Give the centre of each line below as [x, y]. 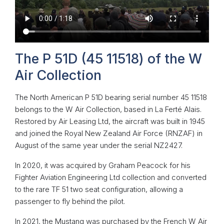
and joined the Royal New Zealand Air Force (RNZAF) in [109, 133]
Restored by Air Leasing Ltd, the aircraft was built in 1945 [110, 121]
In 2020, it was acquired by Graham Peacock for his [103, 165]
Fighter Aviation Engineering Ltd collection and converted [111, 177]
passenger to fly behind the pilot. [70, 201]
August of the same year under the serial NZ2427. [99, 145]
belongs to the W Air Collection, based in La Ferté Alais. [108, 109]
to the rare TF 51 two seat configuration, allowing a [99, 189]
